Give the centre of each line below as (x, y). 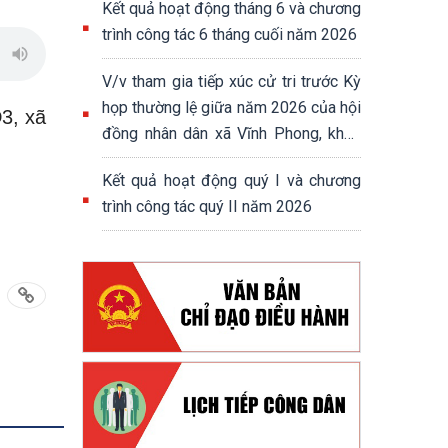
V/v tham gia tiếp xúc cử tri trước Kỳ (231, 81)
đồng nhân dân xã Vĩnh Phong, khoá (231, 133)
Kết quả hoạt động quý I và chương (231, 180)
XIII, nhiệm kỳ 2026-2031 (189, 159)
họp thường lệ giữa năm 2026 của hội (231, 107)
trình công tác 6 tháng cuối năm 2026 (229, 34)
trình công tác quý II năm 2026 (207, 206)
